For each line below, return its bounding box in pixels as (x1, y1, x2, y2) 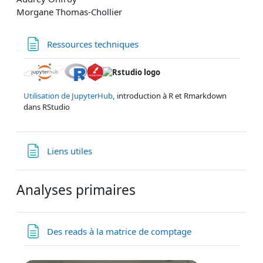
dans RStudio (23, 102, 70, 113)
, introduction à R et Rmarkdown (113, 90, 227, 102)
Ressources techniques (47, 38, 139, 50)
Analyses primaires (16, 181, 136, 200)
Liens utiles (47, 145, 92, 157)
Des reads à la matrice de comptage (47, 225, 191, 238)
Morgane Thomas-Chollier (16, 6, 122, 18)
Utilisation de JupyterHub (23, 90, 113, 102)
